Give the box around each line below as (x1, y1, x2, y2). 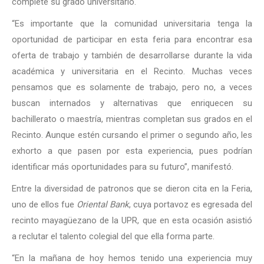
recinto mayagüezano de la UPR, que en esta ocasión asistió (12, 214, 252, 226)
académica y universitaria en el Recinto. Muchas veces (12, 65, 252, 77)
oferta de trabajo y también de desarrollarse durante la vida (12, 49, 252, 61)
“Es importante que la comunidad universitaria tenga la (12, 18, 252, 29)
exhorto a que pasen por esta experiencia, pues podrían (12, 145, 252, 156)
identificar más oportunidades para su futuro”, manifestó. (12, 161, 233, 172)
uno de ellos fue (12, 199, 77, 210)
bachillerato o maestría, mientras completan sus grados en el (12, 113, 252, 124)
